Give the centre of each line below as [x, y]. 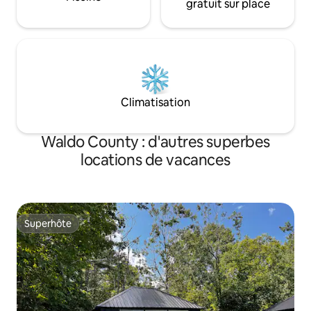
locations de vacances [155, 160]
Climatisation [155, 103]
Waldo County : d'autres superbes [155, 142]
